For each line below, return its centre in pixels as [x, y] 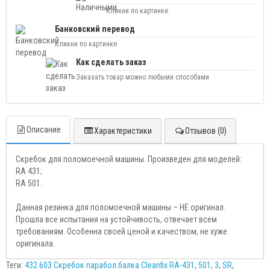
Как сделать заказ [111, 62]
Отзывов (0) [206, 131]
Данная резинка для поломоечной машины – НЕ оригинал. [121, 207]
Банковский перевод [95, 29]
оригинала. [35, 243]
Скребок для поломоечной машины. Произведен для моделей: [129, 159]
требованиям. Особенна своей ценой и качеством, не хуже [121, 231]
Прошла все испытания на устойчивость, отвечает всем [116, 219]
